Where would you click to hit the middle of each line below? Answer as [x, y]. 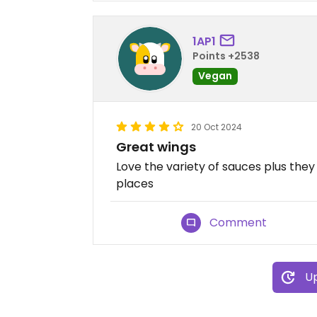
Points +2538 [226, 56]
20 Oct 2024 [217, 127]
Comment [238, 223]
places [135, 184]
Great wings [156, 147]
